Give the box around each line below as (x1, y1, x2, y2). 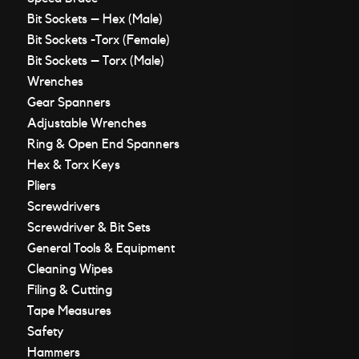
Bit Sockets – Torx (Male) (26, 54, 164, 67)
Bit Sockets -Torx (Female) (26, 34, 170, 46)
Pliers (26, 179, 56, 192)
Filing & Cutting (26, 284, 112, 296)
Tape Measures (26, 305, 111, 317)
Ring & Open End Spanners (26, 138, 179, 151)
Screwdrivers (26, 200, 100, 213)
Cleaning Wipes (26, 263, 113, 276)
